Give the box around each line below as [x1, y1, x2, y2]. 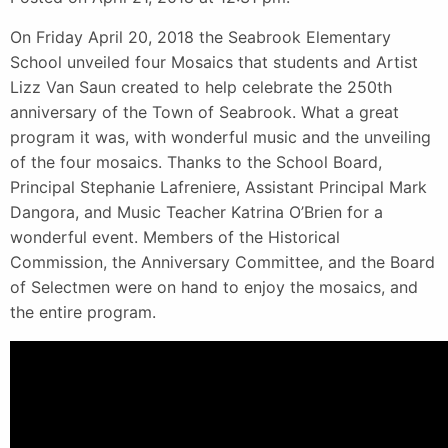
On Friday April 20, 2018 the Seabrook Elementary [10, 26, 391, 47]
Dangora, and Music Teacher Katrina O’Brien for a [10, 201, 383, 222]
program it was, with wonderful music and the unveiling [10, 126, 431, 147]
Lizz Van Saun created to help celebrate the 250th [10, 76, 392, 97]
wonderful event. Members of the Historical [10, 226, 340, 247]
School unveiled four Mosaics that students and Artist [10, 51, 418, 72]
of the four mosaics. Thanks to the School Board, [10, 151, 382, 172]
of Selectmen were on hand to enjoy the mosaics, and [10, 276, 418, 297]
